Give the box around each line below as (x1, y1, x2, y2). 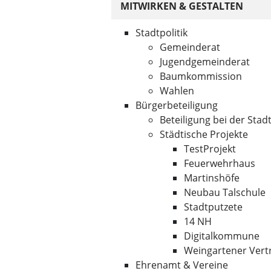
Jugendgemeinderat (160, 55, 250, 68)
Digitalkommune (184, 229, 260, 243)
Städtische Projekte (160, 128, 248, 141)
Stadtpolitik (135, 26, 188, 39)
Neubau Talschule (184, 186, 266, 199)
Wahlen (160, 84, 194, 97)
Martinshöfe (184, 171, 240, 184)
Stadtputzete (184, 200, 243, 214)
